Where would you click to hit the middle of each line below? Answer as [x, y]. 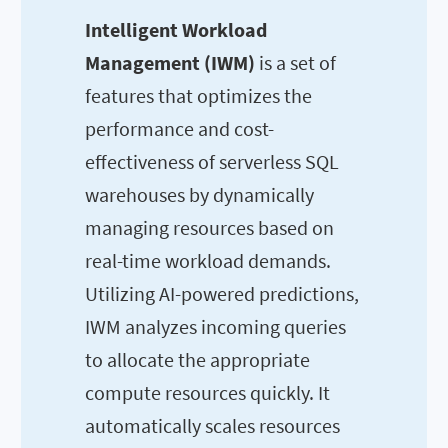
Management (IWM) [170, 62]
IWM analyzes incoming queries [215, 326]
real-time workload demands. [208, 260]
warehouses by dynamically [199, 194]
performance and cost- [179, 128]
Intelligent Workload [176, 29]
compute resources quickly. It [207, 392]
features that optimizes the [198, 95]
